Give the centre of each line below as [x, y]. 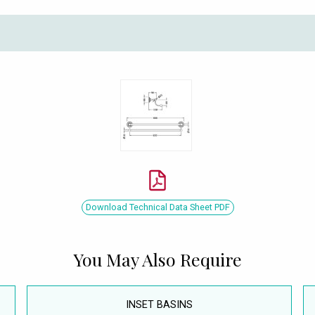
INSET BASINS [159, 304]
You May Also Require [157, 259]
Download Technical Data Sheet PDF [157, 207]
